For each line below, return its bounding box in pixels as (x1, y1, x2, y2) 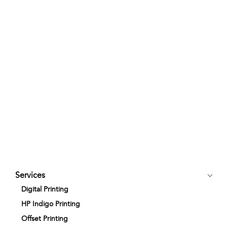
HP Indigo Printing (21, 200, 80, 208)
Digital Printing (21, 185, 68, 194)
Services (15, 170, 45, 180)
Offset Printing (21, 214, 68, 223)
